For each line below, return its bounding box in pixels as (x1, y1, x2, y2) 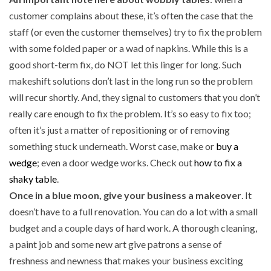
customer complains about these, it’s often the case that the (9, 10, 253, 22)
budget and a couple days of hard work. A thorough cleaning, (9, 222, 257, 234)
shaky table (9, 173, 57, 185)
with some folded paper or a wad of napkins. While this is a (9, 42, 248, 54)
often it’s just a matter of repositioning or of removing (9, 124, 230, 136)
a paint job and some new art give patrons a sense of (9, 238, 222, 250)
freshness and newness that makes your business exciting (9, 255, 243, 267)
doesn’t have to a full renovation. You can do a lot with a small (9, 206, 258, 218)
